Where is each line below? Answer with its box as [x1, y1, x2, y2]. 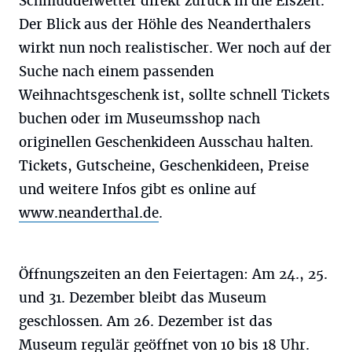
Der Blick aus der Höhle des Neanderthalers [19, 16, 311, 33]
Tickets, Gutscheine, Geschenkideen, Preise [19, 157, 309, 174]
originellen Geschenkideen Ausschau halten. [19, 134, 313, 151]
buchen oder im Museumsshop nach [19, 110, 260, 127]
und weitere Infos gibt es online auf [19, 181, 256, 198]
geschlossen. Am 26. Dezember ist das [19, 313, 273, 330]
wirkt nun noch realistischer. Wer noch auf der [19, 39, 332, 57]
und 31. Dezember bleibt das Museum [19, 289, 266, 306]
